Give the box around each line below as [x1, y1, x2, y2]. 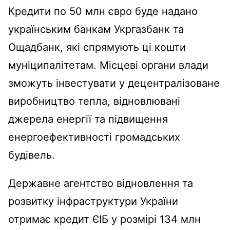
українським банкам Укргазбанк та [8, 23, 184, 35]
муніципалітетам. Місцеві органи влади [8, 59, 208, 71]
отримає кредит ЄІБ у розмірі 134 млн [8, 213, 201, 225]
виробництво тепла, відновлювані [8, 94, 180, 107]
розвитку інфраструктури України [8, 195, 178, 207]
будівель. [8, 148, 55, 161]
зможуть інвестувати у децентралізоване [8, 76, 220, 89]
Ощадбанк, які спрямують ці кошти [8, 41, 186, 53]
